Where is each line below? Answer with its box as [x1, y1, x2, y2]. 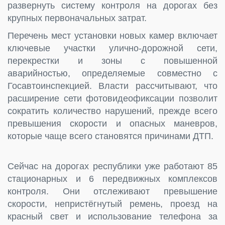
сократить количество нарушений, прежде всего [8, 105, 217, 116]
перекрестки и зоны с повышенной [8, 55, 217, 66]
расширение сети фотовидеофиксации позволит [8, 93, 217, 103]
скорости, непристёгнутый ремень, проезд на [8, 198, 217, 209]
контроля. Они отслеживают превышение [8, 186, 217, 196]
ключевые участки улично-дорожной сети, [8, 43, 217, 53]
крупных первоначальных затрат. [8, 13, 147, 23]
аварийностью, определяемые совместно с [8, 68, 217, 78]
